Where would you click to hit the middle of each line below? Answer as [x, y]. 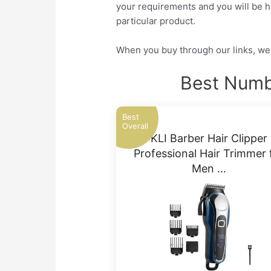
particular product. [156, 21]
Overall [135, 126]
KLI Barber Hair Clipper [209, 139]
